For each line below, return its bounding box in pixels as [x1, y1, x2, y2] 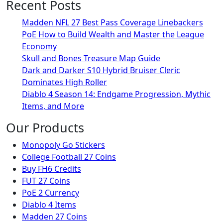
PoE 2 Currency [22, 187, 79, 198]
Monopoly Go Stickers [22, 139, 105, 150]
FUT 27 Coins [22, 175, 70, 186]
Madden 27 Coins [22, 211, 87, 222]
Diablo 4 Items [22, 199, 76, 210]
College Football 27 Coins [22, 151, 116, 162]
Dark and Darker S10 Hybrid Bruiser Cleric [22, 65, 180, 76]
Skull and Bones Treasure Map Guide [22, 53, 160, 64]
